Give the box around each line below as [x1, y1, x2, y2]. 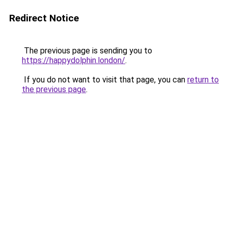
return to [187, 75, 219, 84]
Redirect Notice [9, 12, 79, 24]
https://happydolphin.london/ [22, 55, 125, 65]
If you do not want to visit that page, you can [22, 75, 187, 84]
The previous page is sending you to [22, 46, 152, 55]
